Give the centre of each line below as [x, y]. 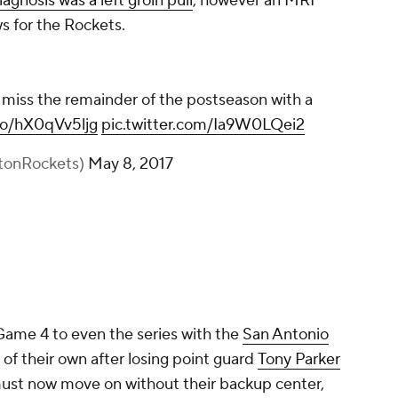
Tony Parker [299, 360]
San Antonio [286, 335]
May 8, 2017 [131, 164]
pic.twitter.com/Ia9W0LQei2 [203, 125]
